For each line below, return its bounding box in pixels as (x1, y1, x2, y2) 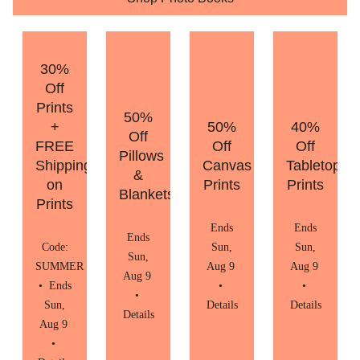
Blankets (119, 186, 174, 203)
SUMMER (35, 260, 87, 273)
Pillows (119, 148, 164, 165)
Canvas (202, 157, 252, 174)
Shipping (35, 157, 92, 174)
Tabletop (286, 157, 341, 174)
